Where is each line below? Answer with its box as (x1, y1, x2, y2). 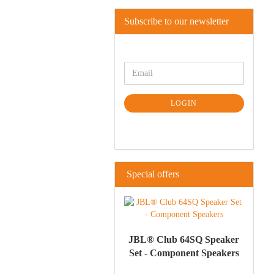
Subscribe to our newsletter (124, 16, 229, 26)
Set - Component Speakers (128, 248, 239, 258)
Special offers (124, 169, 179, 179)
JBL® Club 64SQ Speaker (128, 234, 240, 245)
